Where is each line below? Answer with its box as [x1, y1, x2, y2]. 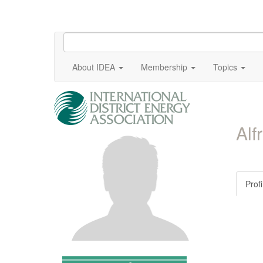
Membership [141, 61, 187, 73]
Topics [213, 61, 237, 73]
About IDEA [72, 61, 115, 73]
